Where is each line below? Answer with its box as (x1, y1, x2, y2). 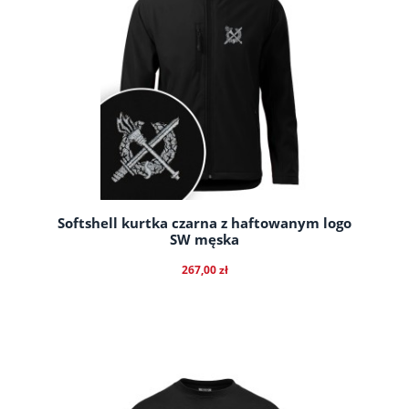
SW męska (170, 230, 239, 250)
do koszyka (168, 372, 241, 389)
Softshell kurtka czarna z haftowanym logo (58, 214, 351, 234)
